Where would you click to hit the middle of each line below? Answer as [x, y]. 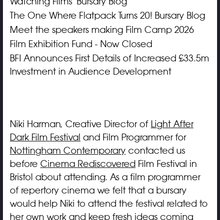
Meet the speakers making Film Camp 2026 [102, 30]
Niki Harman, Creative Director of [80, 124]
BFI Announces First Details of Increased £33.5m [109, 58]
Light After [172, 124]
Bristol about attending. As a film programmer [105, 177]
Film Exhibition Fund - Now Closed [81, 44]
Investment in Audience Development [90, 71]
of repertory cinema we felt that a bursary [98, 190]
